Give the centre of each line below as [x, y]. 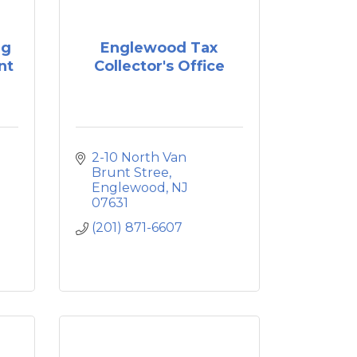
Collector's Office [159, 66]
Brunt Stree [130, 173]
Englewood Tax [159, 47]
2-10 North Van [139, 157]
